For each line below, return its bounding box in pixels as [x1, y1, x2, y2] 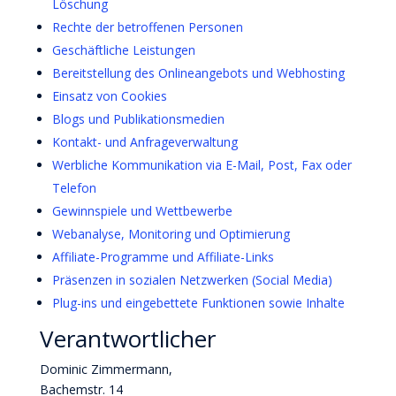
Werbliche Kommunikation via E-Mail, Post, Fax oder [51, 156, 352, 173]
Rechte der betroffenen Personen [51, 19, 243, 35]
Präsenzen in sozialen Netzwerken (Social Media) [51, 271, 332, 288]
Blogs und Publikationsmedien [51, 110, 225, 127]
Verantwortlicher [39, 323, 216, 354]
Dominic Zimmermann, [39, 361, 172, 377]
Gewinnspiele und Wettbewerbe [51, 202, 232, 219]
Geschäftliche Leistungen [51, 42, 195, 58]
